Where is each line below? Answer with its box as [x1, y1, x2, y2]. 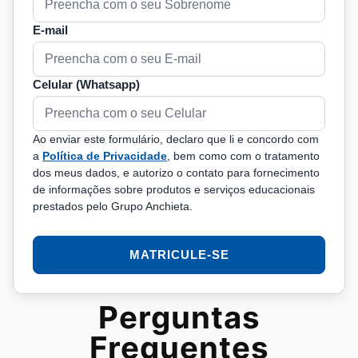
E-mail [33, 23, 68, 38]
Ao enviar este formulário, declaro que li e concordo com [33, 133, 319, 146]
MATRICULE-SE [129, 248, 229, 262]
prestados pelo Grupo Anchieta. [33, 200, 193, 213]
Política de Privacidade [42, 149, 167, 163]
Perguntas [97, 299, 261, 336]
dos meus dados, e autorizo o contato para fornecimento [33, 166, 320, 180]
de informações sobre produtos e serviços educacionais [33, 183, 315, 197]
